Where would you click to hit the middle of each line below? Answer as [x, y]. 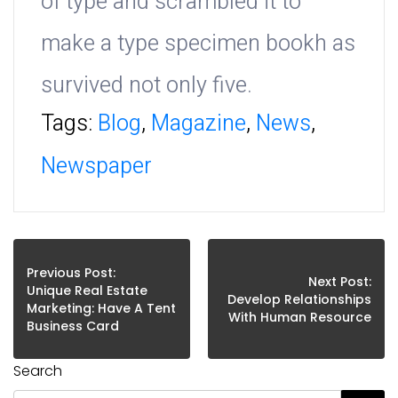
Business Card [73, 326]
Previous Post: [71, 272]
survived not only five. [147, 86]
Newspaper [96, 167]
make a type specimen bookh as [198, 44]
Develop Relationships [299, 299]
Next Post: [340, 281]
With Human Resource [300, 317]
